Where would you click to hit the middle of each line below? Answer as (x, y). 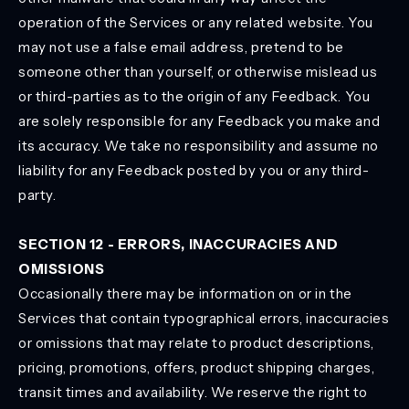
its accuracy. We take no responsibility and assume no (199, 146)
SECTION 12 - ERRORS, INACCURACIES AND (178, 244)
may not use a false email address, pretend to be (181, 47)
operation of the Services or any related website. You (196, 22)
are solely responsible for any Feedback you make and (199, 121)
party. (37, 195)
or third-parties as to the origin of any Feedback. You (194, 96)
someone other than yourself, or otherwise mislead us (198, 72)
